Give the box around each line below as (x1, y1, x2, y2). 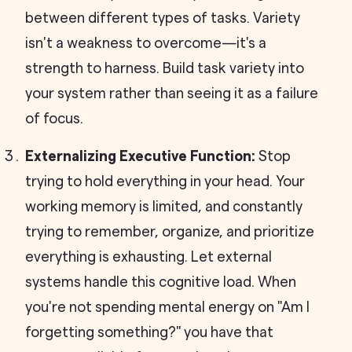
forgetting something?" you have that (25, 325, 273, 339)
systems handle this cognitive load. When (25, 275, 296, 289)
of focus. (25, 112, 83, 126)
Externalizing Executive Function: (25, 149, 255, 163)
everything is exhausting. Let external (25, 250, 272, 264)
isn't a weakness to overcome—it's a (25, 36, 266, 50)
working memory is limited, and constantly (25, 200, 302, 214)
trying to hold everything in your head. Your (25, 174, 305, 189)
